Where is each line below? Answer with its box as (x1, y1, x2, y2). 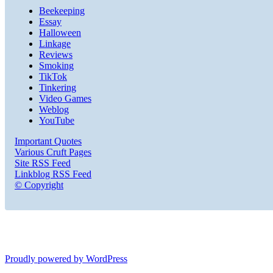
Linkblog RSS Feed (15, 169, 91, 180)
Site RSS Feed (15, 158, 71, 169)
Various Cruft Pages (15, 147, 91, 158)
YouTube (39, 115, 74, 126)
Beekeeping (39, 5, 85, 16)
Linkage (39, 38, 71, 49)
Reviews (39, 49, 73, 60)
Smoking (39, 60, 74, 71)
